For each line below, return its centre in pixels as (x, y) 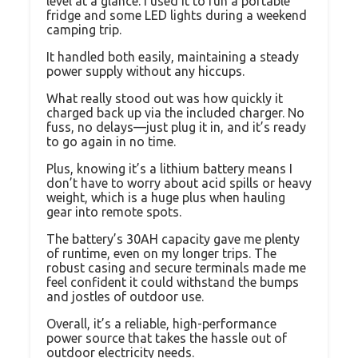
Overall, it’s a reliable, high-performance (161, 323)
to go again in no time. (111, 141)
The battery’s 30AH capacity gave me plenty (173, 239)
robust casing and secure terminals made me (176, 267)
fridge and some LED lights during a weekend (177, 15)
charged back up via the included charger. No (175, 112)
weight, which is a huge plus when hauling (166, 197)
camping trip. (84, 29)
